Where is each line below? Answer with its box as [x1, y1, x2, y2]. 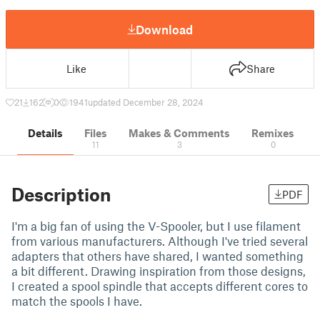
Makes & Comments [129, 126, 230, 139]
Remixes [251, 126, 294, 139]
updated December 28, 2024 [88, 96, 204, 108]
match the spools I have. [11, 294, 142, 308]
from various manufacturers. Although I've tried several [11, 234, 308, 248]
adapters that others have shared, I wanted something [11, 249, 304, 263]
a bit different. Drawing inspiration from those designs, [11, 264, 306, 278]
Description [11, 184, 111, 205]
